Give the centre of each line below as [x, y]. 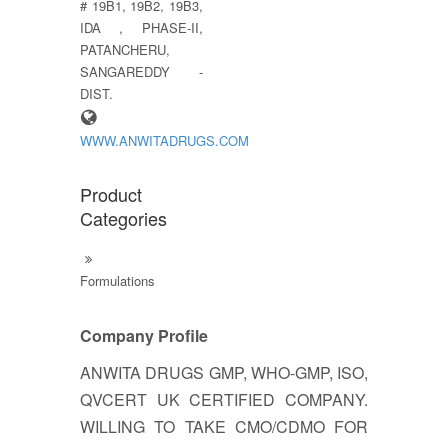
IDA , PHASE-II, [141, 27]
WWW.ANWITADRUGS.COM [164, 140]
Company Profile [144, 335]
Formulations [117, 280]
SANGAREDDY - [141, 71]
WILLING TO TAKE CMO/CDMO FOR [224, 426]
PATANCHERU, [125, 49]
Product [111, 193]
